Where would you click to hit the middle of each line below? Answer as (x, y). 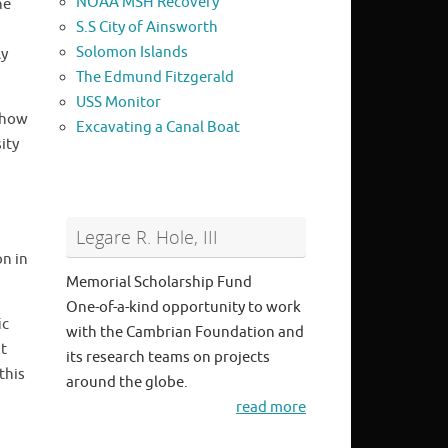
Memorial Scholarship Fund (159, 283)
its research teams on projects (168, 358)
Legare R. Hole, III (147, 237)
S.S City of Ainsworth (147, 28)
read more (271, 408)
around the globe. (127, 383)
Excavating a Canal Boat (158, 128)
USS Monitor (118, 103)
